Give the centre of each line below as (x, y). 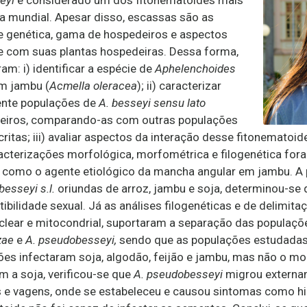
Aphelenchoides (195, 69)
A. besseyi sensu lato (152, 103)
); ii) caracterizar (179, 86)
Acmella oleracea (93, 86)
